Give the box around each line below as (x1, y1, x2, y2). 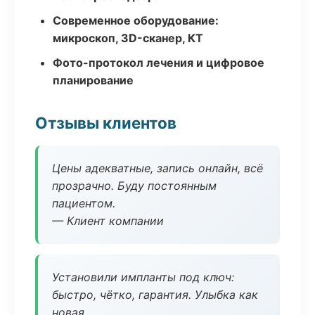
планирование (53, 73, 134, 87)
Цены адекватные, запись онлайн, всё (52, 161, 263, 175)
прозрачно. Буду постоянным (52, 179, 217, 193)
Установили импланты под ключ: (52, 270, 234, 284)
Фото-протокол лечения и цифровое (53, 56, 264, 70)
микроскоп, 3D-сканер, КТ (53, 31, 203, 45)
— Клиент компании (52, 214, 164, 228)
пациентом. (52, 196, 115, 210)
